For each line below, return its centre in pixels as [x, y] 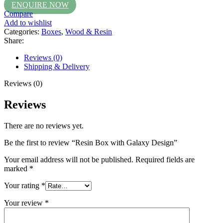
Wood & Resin [89, 31]
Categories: [22, 31]
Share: [14, 40]
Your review [24, 203]
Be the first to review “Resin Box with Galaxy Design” [91, 142]
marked [17, 168]
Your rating [23, 185]
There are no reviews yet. [44, 125]
